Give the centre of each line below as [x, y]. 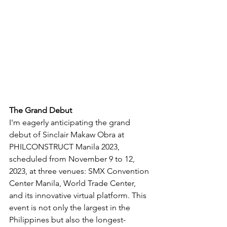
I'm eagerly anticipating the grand [71, 122]
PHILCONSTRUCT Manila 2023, [65, 146]
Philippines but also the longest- [67, 219]
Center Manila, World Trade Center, [73, 183]
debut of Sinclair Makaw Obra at [68, 134]
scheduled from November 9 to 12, [73, 159]
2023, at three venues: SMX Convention [80, 171]
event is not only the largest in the [71, 207]
